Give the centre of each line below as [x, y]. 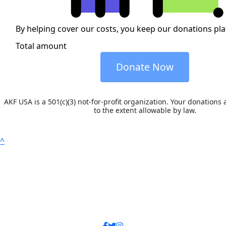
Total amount [41, 46]
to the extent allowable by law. [145, 110]
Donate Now [145, 67]
